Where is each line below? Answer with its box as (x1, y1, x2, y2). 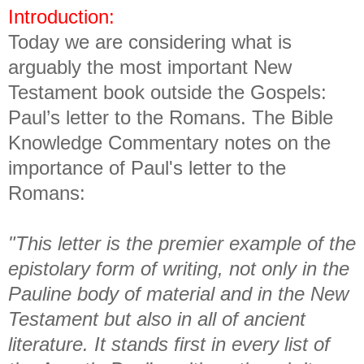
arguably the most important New (8, 55, 292, 78)
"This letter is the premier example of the (8, 232, 356, 254)
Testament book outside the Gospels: (8, 80, 327, 103)
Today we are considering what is (8, 30, 292, 53)
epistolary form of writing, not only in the (8, 257, 349, 279)
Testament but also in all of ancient (8, 307, 305, 330)
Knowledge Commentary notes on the (8, 131, 331, 154)
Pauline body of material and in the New (8, 282, 349, 305)
